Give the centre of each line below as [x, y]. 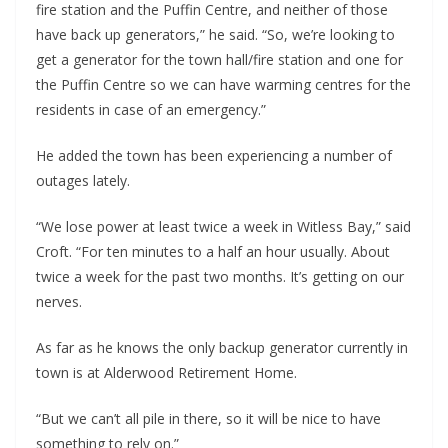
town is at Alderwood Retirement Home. [166, 373]
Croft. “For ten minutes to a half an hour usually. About [213, 252]
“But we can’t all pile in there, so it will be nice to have [208, 419]
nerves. [59, 302]
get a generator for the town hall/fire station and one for [219, 60]
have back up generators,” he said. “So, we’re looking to [215, 35]
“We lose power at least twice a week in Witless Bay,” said [223, 227]
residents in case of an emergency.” [151, 110]
